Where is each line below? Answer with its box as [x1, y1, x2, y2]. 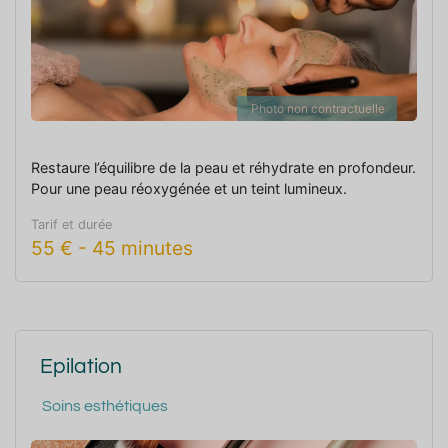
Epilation [40, 355, 122, 377]
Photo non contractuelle [251, 100, 385, 116]
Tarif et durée [31, 216, 112, 232]
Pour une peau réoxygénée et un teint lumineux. [31, 179, 347, 197]
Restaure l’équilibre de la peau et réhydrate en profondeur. [31, 158, 416, 176]
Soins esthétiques [42, 397, 168, 414]
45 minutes [92, 235, 193, 260]
